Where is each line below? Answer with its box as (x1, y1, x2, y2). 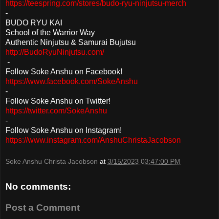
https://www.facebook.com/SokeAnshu (5, 77, 138, 86)
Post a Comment (5, 202, 80, 213)
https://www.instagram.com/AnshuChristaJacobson (5, 136, 181, 145)
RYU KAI (28, 19, 62, 27)
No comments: (5, 181, 71, 192)
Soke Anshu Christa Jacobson (5, 157, 98, 166)
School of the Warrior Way (5, 28, 95, 37)
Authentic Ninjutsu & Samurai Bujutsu (5, 38, 136, 47)
